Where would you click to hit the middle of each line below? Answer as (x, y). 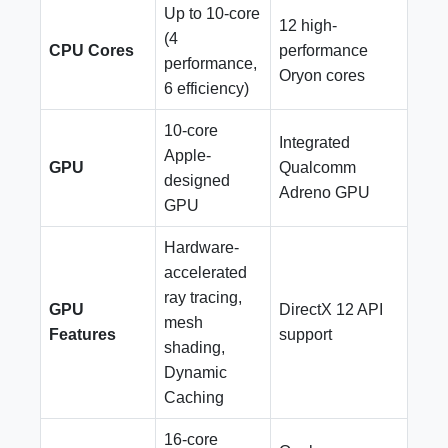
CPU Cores (91, 50)
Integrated (314, 142)
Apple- (187, 155)
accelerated (205, 272)
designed (197, 180)
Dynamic (195, 372)
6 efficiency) (206, 88)
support (305, 334)
